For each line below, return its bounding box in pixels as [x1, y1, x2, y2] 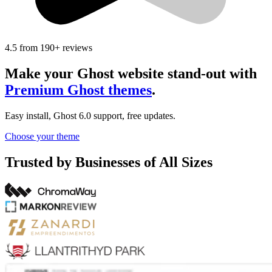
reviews [60, 42, 92, 53]
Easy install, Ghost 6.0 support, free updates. [5, 110, 175, 121]
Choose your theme [5, 131, 80, 141]
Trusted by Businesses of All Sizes [5, 154, 212, 170]
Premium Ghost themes [5, 81, 152, 98]
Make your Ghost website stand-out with [5, 65, 257, 81]
